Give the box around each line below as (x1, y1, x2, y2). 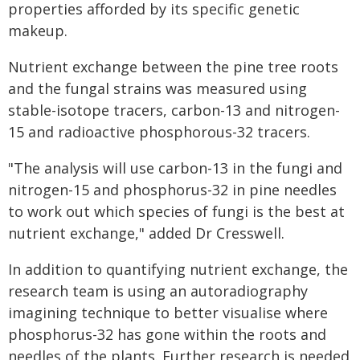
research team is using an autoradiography (8, 281, 308, 301)
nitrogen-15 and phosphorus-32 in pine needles (8, 180, 337, 199)
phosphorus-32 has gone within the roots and (8, 325, 326, 344)
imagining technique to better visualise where (8, 303, 328, 322)
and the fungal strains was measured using (8, 79, 307, 98)
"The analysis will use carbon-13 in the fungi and (8, 158, 342, 178)
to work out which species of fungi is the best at (8, 202, 345, 221)
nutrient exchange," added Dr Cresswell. (8, 223, 284, 243)
